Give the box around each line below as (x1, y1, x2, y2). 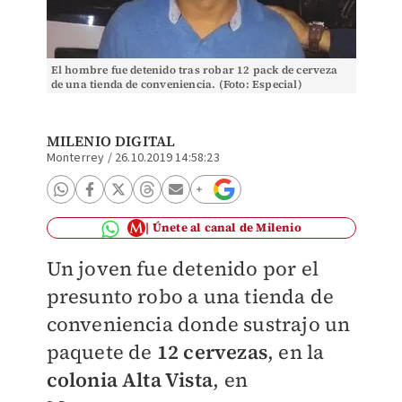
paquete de (46, 338, 153, 365)
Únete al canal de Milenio (152, 220, 301, 235)
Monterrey (46, 149, 105, 167)
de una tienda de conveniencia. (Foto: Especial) (50, 77, 302, 92)
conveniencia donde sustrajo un (46, 310, 351, 337)
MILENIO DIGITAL (46, 131, 176, 151)
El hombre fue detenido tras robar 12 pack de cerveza (50, 63, 337, 77)
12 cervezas (152, 338, 267, 365)
